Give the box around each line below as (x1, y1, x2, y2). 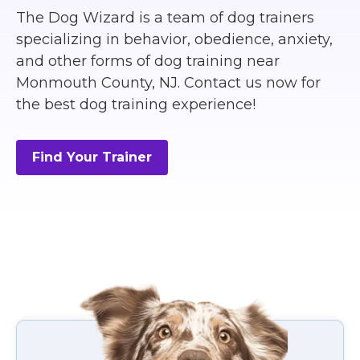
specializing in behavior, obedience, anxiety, (16, 31, 333, 49)
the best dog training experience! (16, 96, 256, 114)
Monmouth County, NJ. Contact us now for (16, 74, 321, 92)
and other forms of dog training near (16, 52, 280, 71)
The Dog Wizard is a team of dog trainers (16, 9, 314, 27)
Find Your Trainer (32, 149, 152, 166)
